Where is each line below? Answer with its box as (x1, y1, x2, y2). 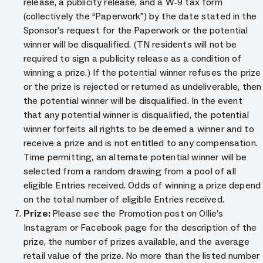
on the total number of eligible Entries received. (23, 194, 224, 205)
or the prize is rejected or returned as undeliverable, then (23, 81, 262, 92)
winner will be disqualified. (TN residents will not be (23, 39, 237, 50)
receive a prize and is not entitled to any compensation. (23, 137, 258, 149)
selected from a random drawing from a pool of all (23, 166, 236, 177)
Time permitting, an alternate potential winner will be (23, 151, 247, 163)
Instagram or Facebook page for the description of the (23, 222, 257, 233)
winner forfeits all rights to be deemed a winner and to (23, 123, 254, 134)
